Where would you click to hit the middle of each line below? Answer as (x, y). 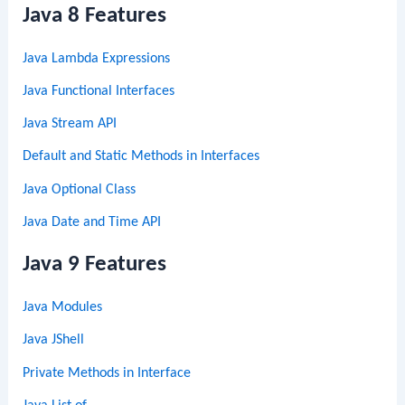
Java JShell (54, 340)
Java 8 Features (95, 15)
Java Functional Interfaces (99, 91)
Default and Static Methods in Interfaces (141, 157)
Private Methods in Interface (107, 373)
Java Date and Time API (92, 223)
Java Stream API (70, 124)
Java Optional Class (80, 189)
